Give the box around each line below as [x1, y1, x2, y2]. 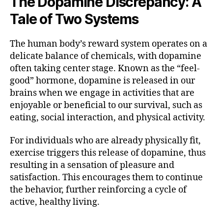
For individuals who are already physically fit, [10, 135, 201, 147]
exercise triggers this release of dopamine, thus [10, 147, 206, 159]
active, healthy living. [10, 196, 100, 208]
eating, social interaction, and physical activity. [10, 111, 205, 123]
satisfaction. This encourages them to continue [10, 172, 203, 184]
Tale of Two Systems [10, 10, 138, 27]
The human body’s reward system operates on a [10, 38, 207, 50]
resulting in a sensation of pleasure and [10, 160, 174, 171]
